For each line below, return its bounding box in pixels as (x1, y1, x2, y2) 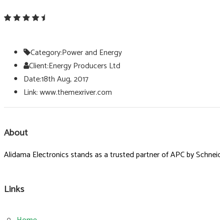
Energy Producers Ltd (49, 59, 120, 73)
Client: (29, 59, 49, 73)
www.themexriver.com (38, 85, 112, 99)
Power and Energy (62, 46, 122, 59)
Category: (30, 46, 62, 59)
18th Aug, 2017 (41, 72, 88, 86)
